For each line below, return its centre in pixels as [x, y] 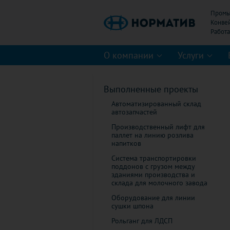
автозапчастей [134, 112]
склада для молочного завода [159, 183]
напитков [126, 143]
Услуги [191, 55]
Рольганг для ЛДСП [142, 221]
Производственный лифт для [158, 127]
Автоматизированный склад [156, 104]
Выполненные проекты [151, 89]
